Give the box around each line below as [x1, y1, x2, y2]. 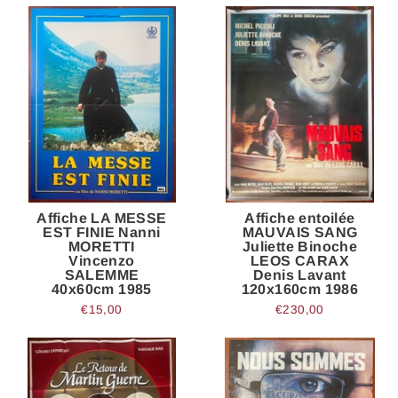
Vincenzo [68, 252, 135, 268]
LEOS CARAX [250, 252, 349, 268]
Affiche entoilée [244, 210, 355, 226]
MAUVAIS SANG [242, 224, 358, 240]
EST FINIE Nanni [43, 224, 161, 240]
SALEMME [64, 267, 139, 283]
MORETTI [68, 238, 135, 254]
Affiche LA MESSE [36, 210, 167, 226]
